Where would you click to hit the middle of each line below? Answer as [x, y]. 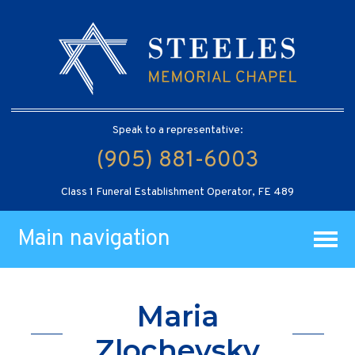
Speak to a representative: [177, 130]
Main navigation [94, 239]
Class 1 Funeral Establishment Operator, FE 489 [177, 192]
